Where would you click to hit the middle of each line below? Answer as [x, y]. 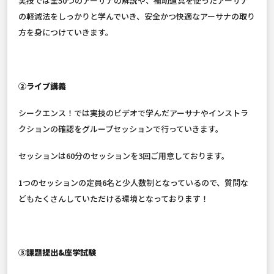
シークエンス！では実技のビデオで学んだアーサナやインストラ [133, 113]
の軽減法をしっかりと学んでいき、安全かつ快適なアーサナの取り [137, 17]
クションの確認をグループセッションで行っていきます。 [121, 129]
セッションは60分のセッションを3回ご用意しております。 [124, 156]
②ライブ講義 [42, 86]
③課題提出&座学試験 [57, 253]
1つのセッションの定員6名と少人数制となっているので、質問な [133, 183]
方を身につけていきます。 [66, 32]
